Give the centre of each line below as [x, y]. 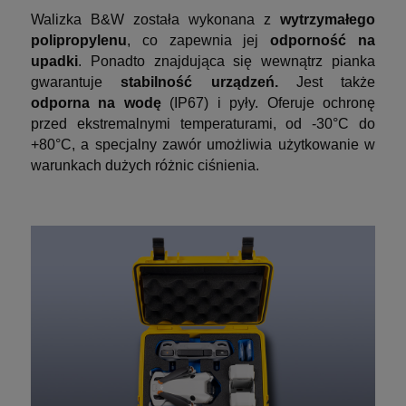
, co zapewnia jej [199, 40]
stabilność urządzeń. [199, 82]
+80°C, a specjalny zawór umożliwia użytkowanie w [203, 144]
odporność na [323, 40]
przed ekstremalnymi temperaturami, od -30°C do [203, 123]
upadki [54, 61]
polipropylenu [79, 40]
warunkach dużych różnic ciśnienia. [145, 165]
